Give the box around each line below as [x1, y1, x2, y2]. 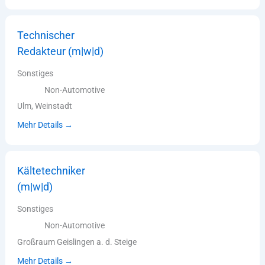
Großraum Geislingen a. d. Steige [17, 237, 137, 247]
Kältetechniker [17, 164, 86, 177]
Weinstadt [35, 101, 73, 111]
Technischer [17, 29, 75, 42]
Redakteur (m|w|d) [17, 45, 104, 58]
